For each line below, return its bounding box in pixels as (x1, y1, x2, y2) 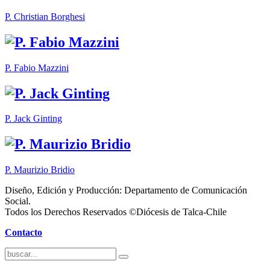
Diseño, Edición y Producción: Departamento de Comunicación (5, 185, 247, 196)
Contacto (5, 227, 42, 238)
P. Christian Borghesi (5, 11, 85, 22)
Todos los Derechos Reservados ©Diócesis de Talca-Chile (5, 207, 227, 218)
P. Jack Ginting (5, 113, 62, 124)
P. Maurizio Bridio (5, 165, 75, 175)
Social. (5, 196, 31, 207)
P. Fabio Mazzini (5, 62, 69, 73)
